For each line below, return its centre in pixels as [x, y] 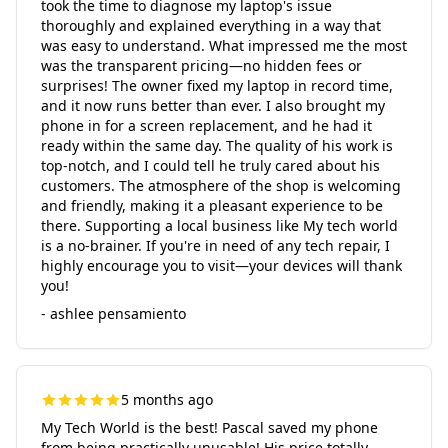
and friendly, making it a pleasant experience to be [212, 205]
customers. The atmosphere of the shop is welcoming [221, 185]
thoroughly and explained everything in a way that [211, 25]
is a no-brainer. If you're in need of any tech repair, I [215, 245]
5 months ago [167, 399]
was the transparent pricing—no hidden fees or [201, 65]
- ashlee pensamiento [113, 313]
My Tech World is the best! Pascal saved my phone [209, 427]
